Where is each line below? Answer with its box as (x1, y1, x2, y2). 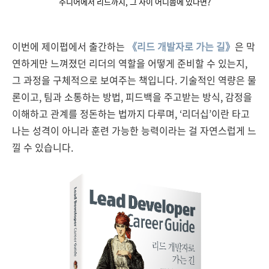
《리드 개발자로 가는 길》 (127, 39, 235, 53)
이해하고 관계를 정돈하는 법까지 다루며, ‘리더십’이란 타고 (12, 106, 250, 121)
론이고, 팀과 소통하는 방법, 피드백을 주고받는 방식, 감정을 (12, 89, 252, 104)
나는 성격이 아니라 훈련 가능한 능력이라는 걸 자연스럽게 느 (12, 123, 256, 138)
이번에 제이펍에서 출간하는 (12, 39, 127, 53)
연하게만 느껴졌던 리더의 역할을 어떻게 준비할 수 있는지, (12, 56, 247, 70)
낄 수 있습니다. (12, 140, 73, 154)
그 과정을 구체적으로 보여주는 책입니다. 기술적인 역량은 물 (12, 73, 256, 87)
